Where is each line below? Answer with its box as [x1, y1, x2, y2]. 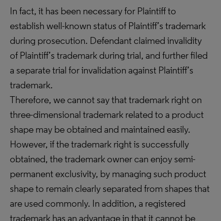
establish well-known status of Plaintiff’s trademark [10, 20, 206, 32]
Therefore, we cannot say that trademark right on [10, 94, 202, 106]
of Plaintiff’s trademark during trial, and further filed [10, 49, 208, 61]
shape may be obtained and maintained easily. [10, 123, 190, 135]
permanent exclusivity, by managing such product [10, 168, 206, 180]
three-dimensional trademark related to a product [10, 109, 204, 120]
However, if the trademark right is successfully [10, 138, 189, 150]
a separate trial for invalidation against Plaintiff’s [10, 64, 193, 76]
